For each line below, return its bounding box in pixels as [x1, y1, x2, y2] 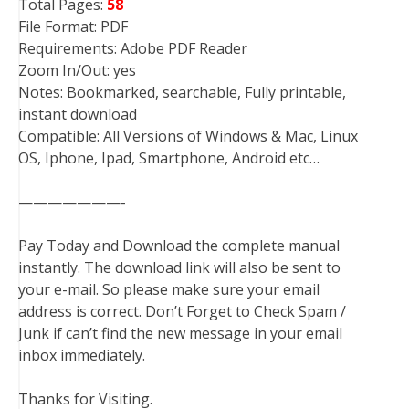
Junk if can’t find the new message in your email [18, 323, 342, 344]
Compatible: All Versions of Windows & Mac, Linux [18, 126, 358, 147]
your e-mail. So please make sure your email [18, 279, 320, 300]
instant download [18, 104, 137, 125]
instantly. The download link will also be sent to [18, 257, 341, 278]
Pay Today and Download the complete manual [18, 236, 340, 257]
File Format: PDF [18, 16, 128, 37]
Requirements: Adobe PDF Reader [18, 38, 247, 59]
